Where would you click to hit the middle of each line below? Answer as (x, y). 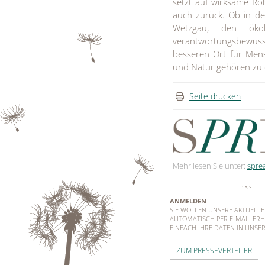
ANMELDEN (188, 201)
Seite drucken (215, 96)
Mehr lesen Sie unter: (210, 166)
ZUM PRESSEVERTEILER (214, 251)
